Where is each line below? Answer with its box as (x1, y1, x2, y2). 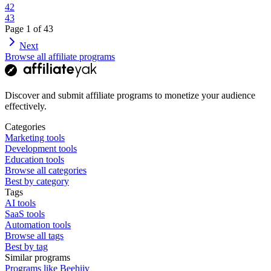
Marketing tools (5, 132, 65, 143)
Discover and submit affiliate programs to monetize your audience (5, 90, 255, 100)
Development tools (5, 143, 77, 154)
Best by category (5, 175, 69, 186)
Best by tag (5, 241, 48, 252)
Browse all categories (5, 165, 87, 175)
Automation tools (5, 219, 71, 230)
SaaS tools (5, 208, 45, 219)
